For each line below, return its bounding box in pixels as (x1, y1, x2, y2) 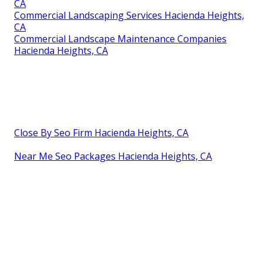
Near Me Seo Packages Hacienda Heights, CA (14, 150, 212, 163)
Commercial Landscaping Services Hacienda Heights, (14, 9, 244, 22)
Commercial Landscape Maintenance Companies (14, 32, 227, 46)
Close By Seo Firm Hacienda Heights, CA (14, 126, 188, 140)
